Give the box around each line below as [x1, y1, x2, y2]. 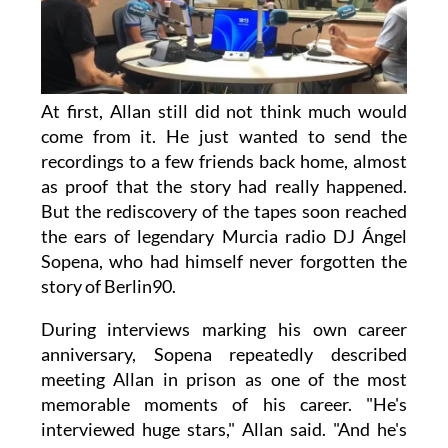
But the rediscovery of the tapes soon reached [40, 200, 408, 223]
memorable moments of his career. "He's [40, 393, 408, 416]
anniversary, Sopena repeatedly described [40, 343, 408, 366]
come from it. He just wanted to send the [40, 125, 408, 148]
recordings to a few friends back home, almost [40, 150, 408, 173]
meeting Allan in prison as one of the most [40, 368, 408, 391]
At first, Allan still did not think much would [40, 100, 408, 123]
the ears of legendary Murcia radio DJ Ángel [40, 225, 408, 248]
